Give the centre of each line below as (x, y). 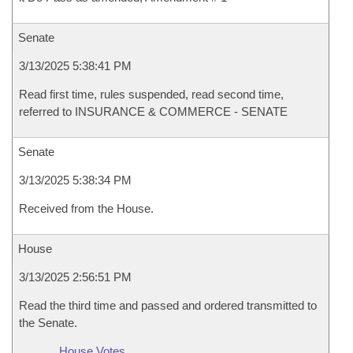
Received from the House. (86, 208)
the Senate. (48, 323)
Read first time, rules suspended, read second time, (151, 94)
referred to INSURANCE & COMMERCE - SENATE (153, 111)
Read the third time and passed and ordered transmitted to (168, 305)
